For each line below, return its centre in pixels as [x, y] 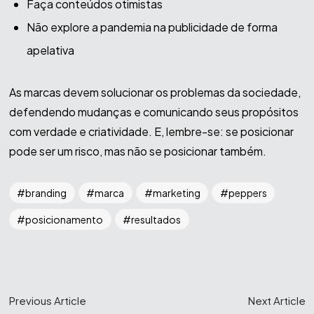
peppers [247, 193]
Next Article [277, 301]
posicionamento [64, 220]
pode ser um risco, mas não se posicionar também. [139, 151]
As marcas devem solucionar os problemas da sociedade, [155, 93]
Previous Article [47, 301]
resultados [156, 220]
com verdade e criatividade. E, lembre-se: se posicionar [151, 132]
